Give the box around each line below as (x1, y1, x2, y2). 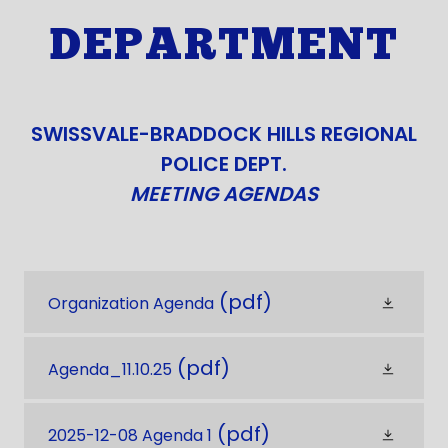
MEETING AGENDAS (130, 180, 318, 208)
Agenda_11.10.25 (48, 358, 172, 381)
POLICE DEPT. (161, 150, 287, 178)
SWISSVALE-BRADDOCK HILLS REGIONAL (31, 120, 417, 148)
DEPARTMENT (49, 26, 399, 70)
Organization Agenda (48, 292, 214, 315)
